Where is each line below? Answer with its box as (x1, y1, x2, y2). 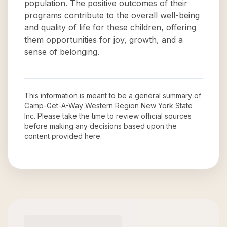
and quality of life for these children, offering (24, 22, 196, 32)
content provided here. (24, 132, 102, 140)
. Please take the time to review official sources (34, 111, 192, 120)
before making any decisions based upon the (24, 122, 177, 130)
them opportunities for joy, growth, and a (24, 34, 183, 45)
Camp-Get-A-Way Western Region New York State (24, 101, 193, 110)
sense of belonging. (24, 47, 99, 57)
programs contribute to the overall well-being (24, 10, 200, 20)
